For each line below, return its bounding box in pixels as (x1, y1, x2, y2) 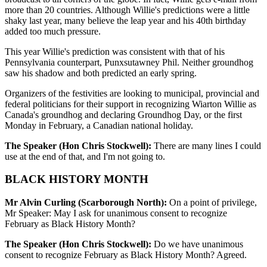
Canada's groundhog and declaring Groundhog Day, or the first (5, 109, 242, 120)
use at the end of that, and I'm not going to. (5, 151, 165, 162)
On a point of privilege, (167, 197, 257, 208)
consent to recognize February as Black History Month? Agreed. (5, 250, 247, 260)
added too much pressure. (5, 26, 101, 36)
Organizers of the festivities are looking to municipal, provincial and (5, 88, 259, 98)
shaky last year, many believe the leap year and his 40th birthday (5, 15, 246, 26)
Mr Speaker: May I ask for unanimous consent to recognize (5, 208, 227, 219)
